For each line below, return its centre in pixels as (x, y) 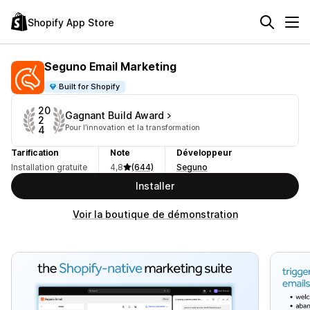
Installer (155, 186)
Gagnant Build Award (115, 115)
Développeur (204, 153)
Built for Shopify (90, 86)
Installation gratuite (49, 167)
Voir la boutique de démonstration (155, 214)
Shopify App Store (71, 22)
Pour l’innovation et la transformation (133, 127)
